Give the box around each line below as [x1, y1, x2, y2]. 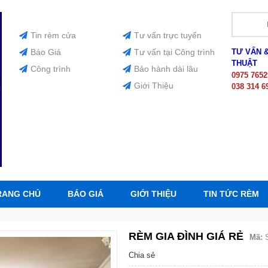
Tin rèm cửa [30, 31, 76, 40]
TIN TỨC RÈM [203, 189, 259, 199]
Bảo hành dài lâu [133, 64, 198, 74]
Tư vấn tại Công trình [133, 47, 215, 57]
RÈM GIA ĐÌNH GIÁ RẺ [129, 230, 244, 243]
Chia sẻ [129, 251, 156, 260]
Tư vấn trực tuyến [133, 31, 202, 40]
